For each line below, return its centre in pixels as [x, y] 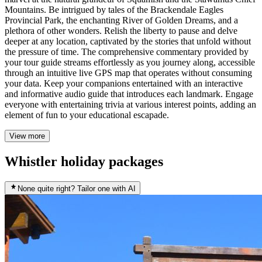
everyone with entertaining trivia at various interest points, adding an [130, 105]
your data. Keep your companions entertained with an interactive [124, 84]
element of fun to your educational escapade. [87, 115]
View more [27, 136]
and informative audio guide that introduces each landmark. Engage [129, 94]
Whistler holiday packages [84, 162]
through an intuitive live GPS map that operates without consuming [128, 73]
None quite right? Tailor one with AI [77, 189]
